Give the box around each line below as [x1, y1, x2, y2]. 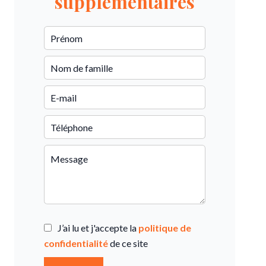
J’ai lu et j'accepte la [58, 222, 138, 234]
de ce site [108, 237, 148, 249]
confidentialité [44, 237, 108, 249]
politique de [138, 222, 191, 234]
